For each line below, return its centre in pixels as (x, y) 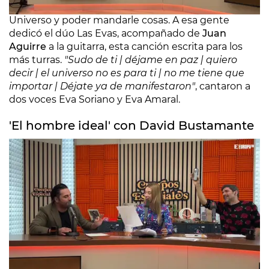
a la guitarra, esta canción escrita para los (146, 47)
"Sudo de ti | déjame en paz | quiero (151, 60)
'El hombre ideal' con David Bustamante (131, 125)
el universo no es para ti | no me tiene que (141, 73)
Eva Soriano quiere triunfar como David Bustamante (134, 259)
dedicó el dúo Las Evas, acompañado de (104, 33)
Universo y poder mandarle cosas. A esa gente (119, 20)
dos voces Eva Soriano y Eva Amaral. (95, 99)
